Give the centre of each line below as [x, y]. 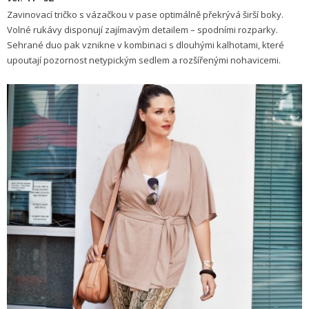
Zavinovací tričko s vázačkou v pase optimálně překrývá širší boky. [145, 15]
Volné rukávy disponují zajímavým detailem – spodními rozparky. [142, 30]
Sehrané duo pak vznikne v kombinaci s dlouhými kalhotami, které [146, 45]
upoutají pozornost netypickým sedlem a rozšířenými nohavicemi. [144, 60]
